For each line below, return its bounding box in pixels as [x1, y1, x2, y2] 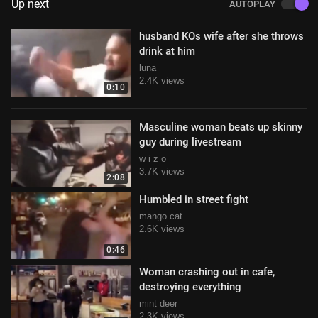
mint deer [139, 298, 177, 309]
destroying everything [139, 280, 241, 294]
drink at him [139, 45, 195, 58]
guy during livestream [139, 135, 241, 148]
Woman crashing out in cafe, [139, 265, 275, 279]
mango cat [139, 210, 182, 221]
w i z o [139, 153, 166, 164]
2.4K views [139, 75, 185, 87]
